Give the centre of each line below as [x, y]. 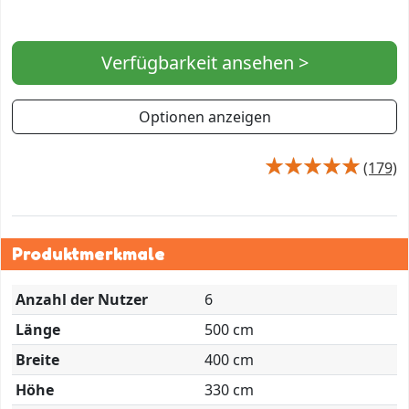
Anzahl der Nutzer [82, 299]
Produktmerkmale [89, 253]
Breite [37, 359]
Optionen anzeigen [204, 116]
